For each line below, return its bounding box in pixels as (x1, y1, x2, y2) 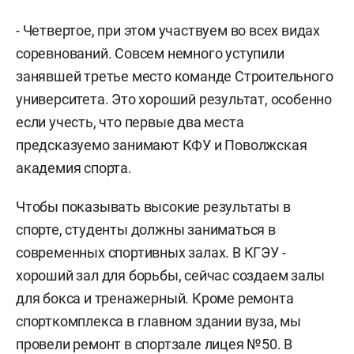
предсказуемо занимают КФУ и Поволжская (16, 137, 307, 153)
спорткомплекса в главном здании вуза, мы (16, 313, 301, 330)
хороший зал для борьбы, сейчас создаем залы (16, 267, 325, 284)
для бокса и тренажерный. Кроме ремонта (16, 290, 294, 307)
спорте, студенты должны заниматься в (16, 221, 276, 238)
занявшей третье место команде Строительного (16, 68, 333, 85)
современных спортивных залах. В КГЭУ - (16, 244, 286, 261)
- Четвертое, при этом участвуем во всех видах (16, 22, 320, 39)
